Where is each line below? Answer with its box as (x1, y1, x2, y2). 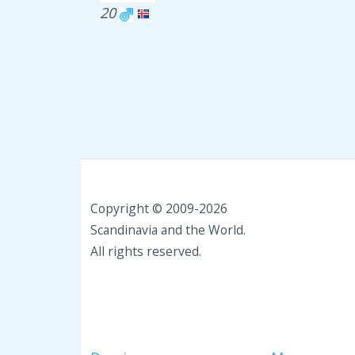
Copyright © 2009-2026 (90, 200, 227, 217)
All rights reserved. (90, 242, 201, 260)
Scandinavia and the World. (90, 221, 246, 239)
